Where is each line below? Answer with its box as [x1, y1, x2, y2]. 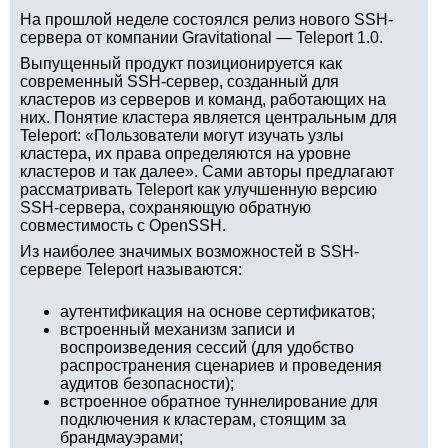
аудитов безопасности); [60, 375, 234, 392]
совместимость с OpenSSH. [20, 217, 226, 234]
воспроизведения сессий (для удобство [60, 339, 354, 356]
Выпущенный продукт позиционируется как [20, 55, 342, 72]
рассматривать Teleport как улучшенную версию [20, 181, 377, 198]
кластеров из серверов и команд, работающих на [20, 91, 386, 108]
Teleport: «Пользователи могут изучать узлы [20, 127, 344, 144]
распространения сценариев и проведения [60, 357, 382, 374]
